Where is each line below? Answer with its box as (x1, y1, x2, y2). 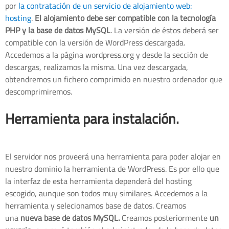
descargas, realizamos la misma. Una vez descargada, (5, 59, 188, 75)
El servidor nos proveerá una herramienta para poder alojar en (5, 149, 221, 165)
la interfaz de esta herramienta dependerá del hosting (5, 173, 192, 189)
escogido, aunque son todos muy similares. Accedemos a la (5, 186, 208, 201)
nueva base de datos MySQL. (20, 210, 120, 226)
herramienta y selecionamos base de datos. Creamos (5, 198, 186, 214)
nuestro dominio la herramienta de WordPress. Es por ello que (5, 161, 219, 177)
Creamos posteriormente (120, 210, 210, 226)
